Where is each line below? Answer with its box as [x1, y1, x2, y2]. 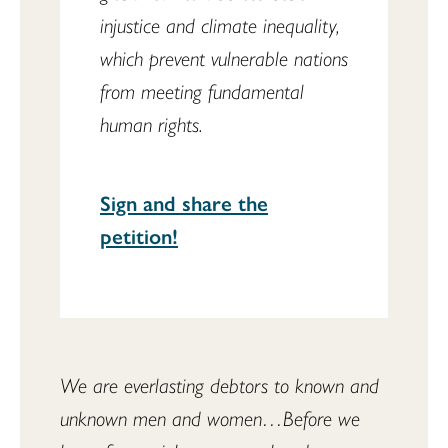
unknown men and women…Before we [60, 402, 360, 433]
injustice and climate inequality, [100, 9, 340, 39]
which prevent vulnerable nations [100, 42, 348, 72]
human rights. [100, 108, 203, 138]
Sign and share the [100, 187, 268, 217]
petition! [100, 220, 178, 250]
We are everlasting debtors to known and [60, 369, 379, 400]
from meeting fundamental [100, 75, 304, 105]
